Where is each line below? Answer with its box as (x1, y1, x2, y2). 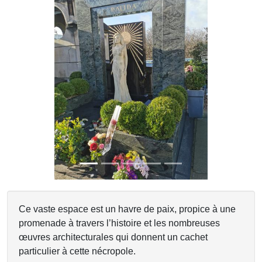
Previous (25, 78, 62, 88)
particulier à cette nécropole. (19, 246, 136, 256)
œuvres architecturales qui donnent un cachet (19, 232, 208, 242)
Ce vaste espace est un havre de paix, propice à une (19, 204, 236, 214)
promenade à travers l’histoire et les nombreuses (19, 218, 220, 228)
